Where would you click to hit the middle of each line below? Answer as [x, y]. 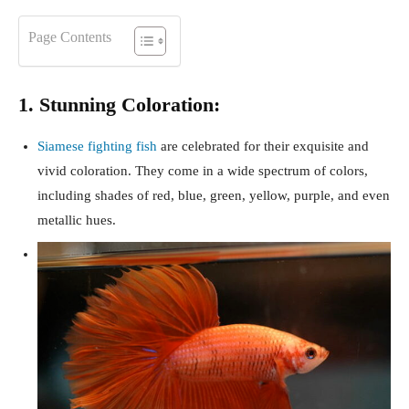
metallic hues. [77, 220]
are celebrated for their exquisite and [263, 147]
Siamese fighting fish [97, 147]
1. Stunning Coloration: [119, 105]
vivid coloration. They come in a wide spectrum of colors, [203, 171]
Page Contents [70, 37]
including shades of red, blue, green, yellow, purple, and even [214, 196]
